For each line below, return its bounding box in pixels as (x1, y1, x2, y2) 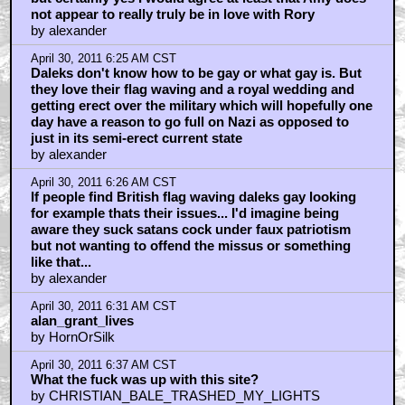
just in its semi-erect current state (30, 129, 242, 146)
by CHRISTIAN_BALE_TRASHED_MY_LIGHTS (30, 387, 320, 403)
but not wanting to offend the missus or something (30, 237, 351, 253)
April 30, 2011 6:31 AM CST (30, 299, 176, 313)
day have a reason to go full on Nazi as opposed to (30, 113, 349, 129)
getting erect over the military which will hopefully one (30, 97, 372, 113)
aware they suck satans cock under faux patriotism (30, 221, 351, 237)
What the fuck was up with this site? (30, 371, 259, 387)
